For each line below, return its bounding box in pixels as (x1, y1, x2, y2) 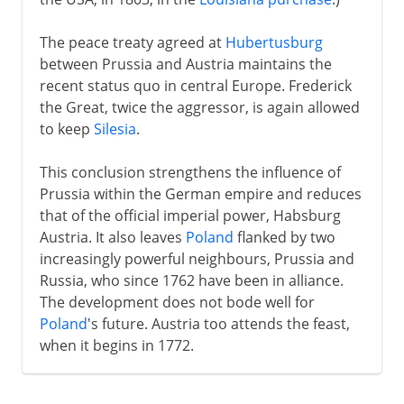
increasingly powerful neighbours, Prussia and (39, 248, 354, 269)
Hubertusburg (225, 32, 323, 52)
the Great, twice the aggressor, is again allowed (39, 96, 360, 117)
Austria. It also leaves (39, 226, 186, 247)
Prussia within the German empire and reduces (39, 183, 362, 204)
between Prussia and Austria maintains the (39, 53, 332, 74)
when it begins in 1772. (39, 335, 194, 355)
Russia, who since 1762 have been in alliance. (39, 270, 344, 290)
